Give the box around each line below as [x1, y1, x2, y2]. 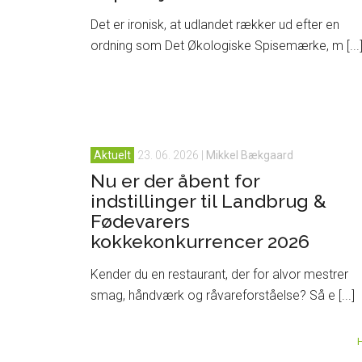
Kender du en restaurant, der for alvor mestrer [90, 267, 348, 282]
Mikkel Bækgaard [206, 149, 293, 162]
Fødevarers [90, 210, 190, 232]
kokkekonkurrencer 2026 [90, 230, 309, 252]
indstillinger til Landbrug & [90, 190, 326, 212]
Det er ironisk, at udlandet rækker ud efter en [90, 17, 339, 32]
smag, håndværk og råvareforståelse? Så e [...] [90, 288, 355, 303]
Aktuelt [94, 149, 131, 162]
